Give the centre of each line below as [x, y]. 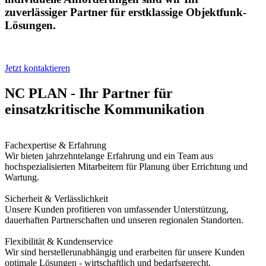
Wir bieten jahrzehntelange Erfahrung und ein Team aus [109, 156]
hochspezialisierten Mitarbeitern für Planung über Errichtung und [126, 167]
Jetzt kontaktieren [37, 68]
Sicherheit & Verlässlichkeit [56, 199]
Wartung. [22, 178]
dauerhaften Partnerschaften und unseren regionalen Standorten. [124, 220]
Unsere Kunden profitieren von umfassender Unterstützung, [117, 210]
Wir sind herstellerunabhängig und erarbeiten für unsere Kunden [125, 252]
